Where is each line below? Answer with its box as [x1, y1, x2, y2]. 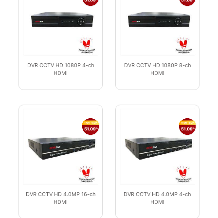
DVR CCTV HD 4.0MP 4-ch [124, 191, 191, 198]
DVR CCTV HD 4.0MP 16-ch [25, 191, 96, 198]
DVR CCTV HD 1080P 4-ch [27, 62, 94, 69]
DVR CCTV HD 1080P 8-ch [124, 62, 191, 69]
